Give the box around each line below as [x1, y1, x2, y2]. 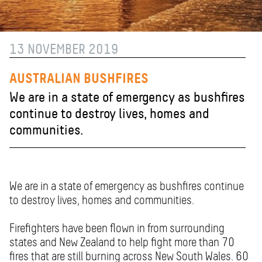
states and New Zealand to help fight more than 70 [9, 235, 235, 250]
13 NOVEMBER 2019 [9, 41, 119, 58]
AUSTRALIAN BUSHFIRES [9, 70, 149, 87]
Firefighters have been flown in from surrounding [9, 221, 225, 236]
